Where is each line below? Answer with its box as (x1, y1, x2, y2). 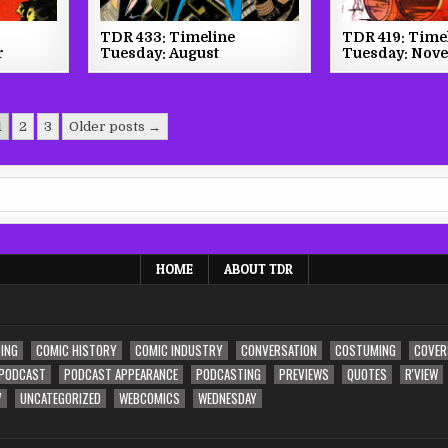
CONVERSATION (241, 339, 317, 360)
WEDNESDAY (198, 387, 257, 408)
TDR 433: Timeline (99, 28, 235, 45)
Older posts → (68, 118, 161, 134)
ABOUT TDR (223, 260, 293, 277)
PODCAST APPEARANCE (64, 363, 178, 384)
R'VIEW (405, 363, 438, 384)
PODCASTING (196, 363, 261, 384)
